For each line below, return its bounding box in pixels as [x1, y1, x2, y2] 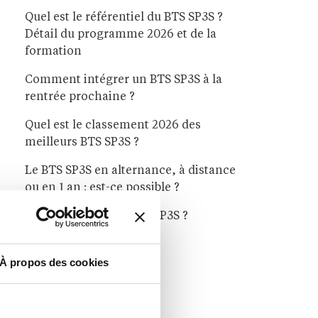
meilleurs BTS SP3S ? [25, 137, 139, 149]
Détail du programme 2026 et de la [25, 29, 216, 41]
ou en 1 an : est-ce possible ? [25, 182, 180, 194]
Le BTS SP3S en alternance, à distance [25, 165, 236, 177]
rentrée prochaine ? [25, 92, 135, 104]
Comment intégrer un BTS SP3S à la [25, 75, 222, 87]
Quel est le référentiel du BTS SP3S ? [25, 12, 223, 24]
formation [25, 46, 82, 58]
